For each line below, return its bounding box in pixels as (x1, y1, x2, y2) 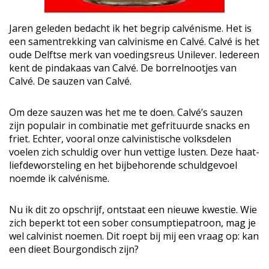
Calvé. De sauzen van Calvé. (9, 74, 131, 88)
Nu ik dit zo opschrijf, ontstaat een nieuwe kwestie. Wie (9, 203, 257, 216)
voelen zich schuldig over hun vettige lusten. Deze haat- (9, 145, 259, 159)
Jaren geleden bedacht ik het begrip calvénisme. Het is (9, 22, 252, 35)
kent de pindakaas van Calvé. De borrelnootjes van (9, 61, 237, 74)
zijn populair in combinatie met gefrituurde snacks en (9, 119, 250, 132)
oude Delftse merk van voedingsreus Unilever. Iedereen (9, 48, 259, 61)
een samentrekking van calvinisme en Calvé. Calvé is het (9, 35, 259, 48)
